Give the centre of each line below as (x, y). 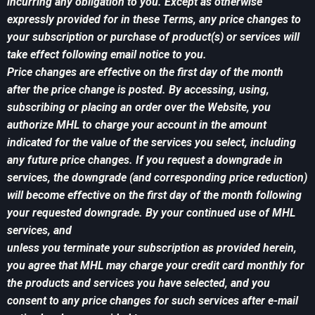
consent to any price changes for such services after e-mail (153, 301)
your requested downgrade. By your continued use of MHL (151, 213)
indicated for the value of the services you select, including (152, 143)
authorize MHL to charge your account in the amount (137, 125)
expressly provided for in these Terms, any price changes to (154, 20)
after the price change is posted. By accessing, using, (138, 90)
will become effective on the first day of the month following (154, 195)
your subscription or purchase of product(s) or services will (153, 37)
